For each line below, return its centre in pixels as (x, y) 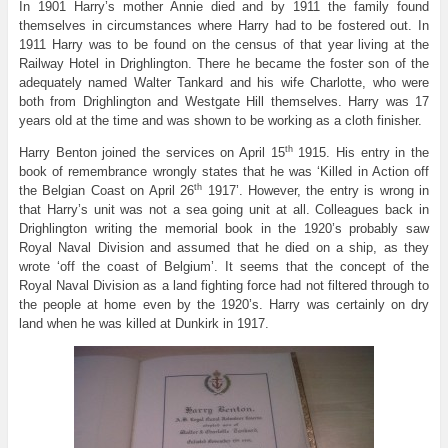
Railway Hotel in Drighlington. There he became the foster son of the (224, 63)
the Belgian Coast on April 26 (106, 190)
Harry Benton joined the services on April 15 (151, 152)
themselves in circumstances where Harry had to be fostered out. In (224, 25)
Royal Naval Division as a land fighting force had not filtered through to (224, 285)
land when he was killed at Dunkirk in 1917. (143, 323)
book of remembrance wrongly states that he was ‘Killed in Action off (224, 171)
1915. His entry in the (361, 152)
